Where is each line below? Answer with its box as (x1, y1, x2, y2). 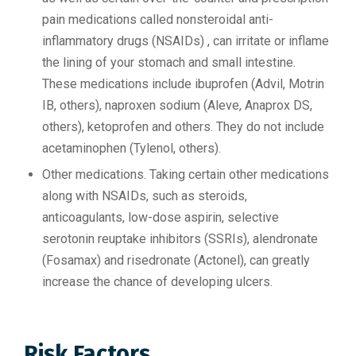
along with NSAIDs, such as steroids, (42, 188, 247, 203)
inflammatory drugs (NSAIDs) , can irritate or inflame (42, 33, 329, 48)
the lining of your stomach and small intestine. (42, 54, 296, 70)
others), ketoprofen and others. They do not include (42, 118, 324, 134)
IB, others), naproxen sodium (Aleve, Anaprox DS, (42, 97, 312, 113)
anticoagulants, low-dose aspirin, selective (42, 209, 279, 225)
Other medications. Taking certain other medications (42, 166, 329, 182)
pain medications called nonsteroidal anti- (42, 11, 273, 27)
